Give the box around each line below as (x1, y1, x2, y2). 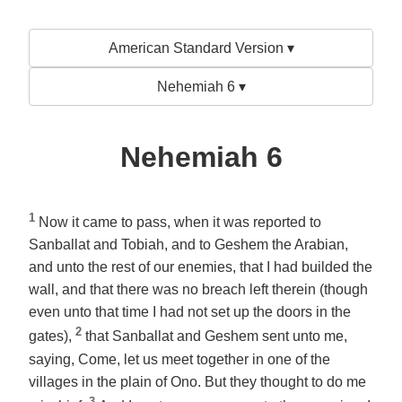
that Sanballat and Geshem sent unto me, (85, 328, 347, 345)
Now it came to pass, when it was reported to (39, 214, 321, 231)
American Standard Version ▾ (108, 40, 294, 56)
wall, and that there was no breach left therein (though (29, 282, 368, 298)
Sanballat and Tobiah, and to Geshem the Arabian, (29, 237, 348, 253)
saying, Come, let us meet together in (29, 351, 267, 367)
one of (267, 351, 307, 367)
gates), (29, 328, 75, 345)
